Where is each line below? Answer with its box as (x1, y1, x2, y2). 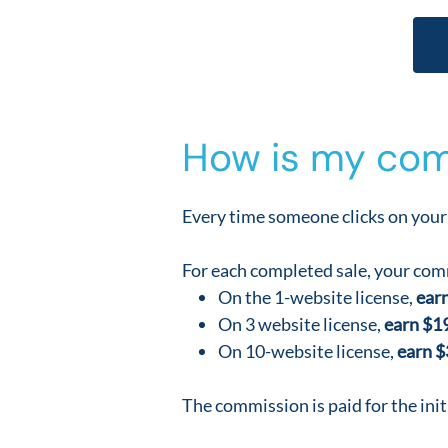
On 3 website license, (218, 312, 384, 335)
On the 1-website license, (218, 285, 416, 308)
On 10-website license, (218, 339, 397, 362)
